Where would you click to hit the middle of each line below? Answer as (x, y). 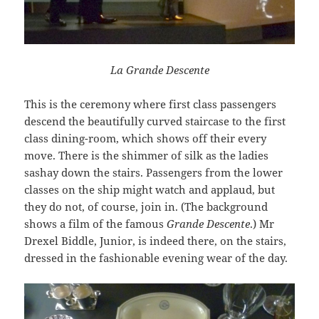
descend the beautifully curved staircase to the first (155, 121)
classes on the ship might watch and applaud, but (150, 189)
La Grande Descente (159, 69)
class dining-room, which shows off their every (146, 138)
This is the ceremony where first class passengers (151, 104)
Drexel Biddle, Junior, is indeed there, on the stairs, (156, 240)
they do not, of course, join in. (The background (146, 206)
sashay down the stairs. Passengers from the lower (154, 172)
